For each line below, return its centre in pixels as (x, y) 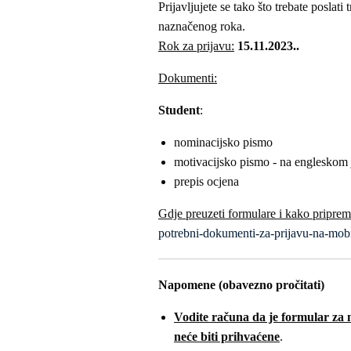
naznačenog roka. (202, 26)
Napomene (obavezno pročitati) (241, 285)
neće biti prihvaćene (227, 337)
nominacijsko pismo (223, 142)
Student (179, 110)
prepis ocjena (208, 181)
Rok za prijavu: (196, 46)
